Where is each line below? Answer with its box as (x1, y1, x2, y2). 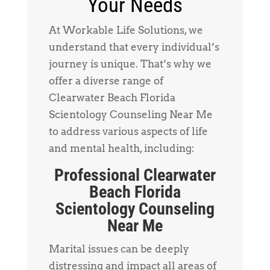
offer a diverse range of (48, 75, 163, 87)
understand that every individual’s (48, 41, 219, 54)
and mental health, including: (48, 142, 194, 155)
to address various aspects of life (48, 125, 208, 138)
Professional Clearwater (54, 165, 216, 186)
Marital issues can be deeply (48, 243, 189, 256)
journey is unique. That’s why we (48, 58, 212, 71)
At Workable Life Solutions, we (48, 24, 203, 37)
